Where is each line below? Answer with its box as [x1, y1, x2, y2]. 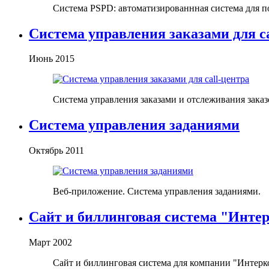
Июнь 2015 [29, 53, 74, 64]
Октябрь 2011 [29, 145, 84, 156]
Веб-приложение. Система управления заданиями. [53, 186, 261, 197]
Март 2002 [29, 237, 72, 248]
